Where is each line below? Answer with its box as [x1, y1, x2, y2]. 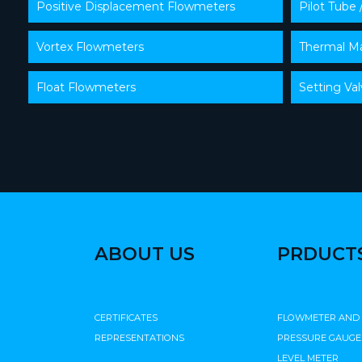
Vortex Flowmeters [36, 39, 144, 54]
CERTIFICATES [95, 311, 158, 323]
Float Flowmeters [36, 79, 136, 95]
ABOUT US [95, 242, 195, 265]
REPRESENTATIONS [95, 331, 184, 343]
